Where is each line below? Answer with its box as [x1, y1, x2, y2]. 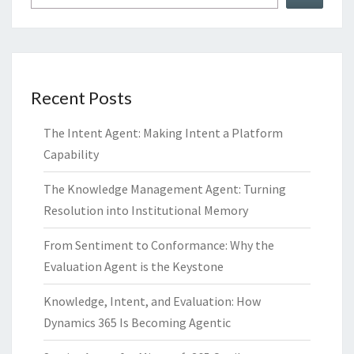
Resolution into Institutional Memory [43, 202, 248, 219]
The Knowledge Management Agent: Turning [43, 181, 286, 198]
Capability [43, 146, 99, 163]
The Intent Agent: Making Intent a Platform [43, 125, 283, 141]
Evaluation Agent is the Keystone [43, 258, 224, 275]
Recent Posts [31, 87, 132, 109]
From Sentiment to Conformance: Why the [43, 237, 274, 254]
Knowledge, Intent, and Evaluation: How [43, 293, 261, 310]
